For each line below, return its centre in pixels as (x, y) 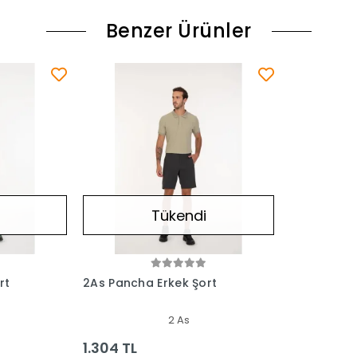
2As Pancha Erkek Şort (150, 283)
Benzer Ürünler (178, 31)
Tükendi (178, 215)
